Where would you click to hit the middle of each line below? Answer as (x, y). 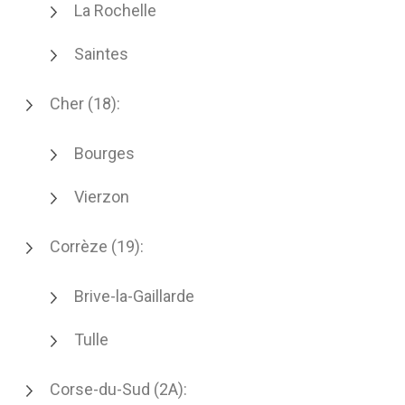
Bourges (104, 153)
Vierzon (102, 197)
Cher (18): (85, 104)
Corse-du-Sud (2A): (118, 389)
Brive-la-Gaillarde (134, 296)
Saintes (101, 54)
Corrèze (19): (97, 246)
